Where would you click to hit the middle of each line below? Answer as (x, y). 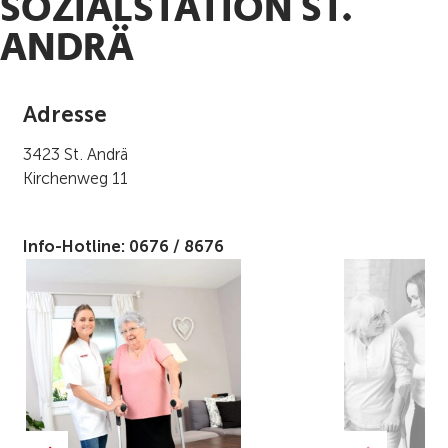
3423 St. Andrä (75, 155)
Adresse (64, 115)
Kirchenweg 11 (75, 179)
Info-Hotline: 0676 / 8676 (123, 247)
